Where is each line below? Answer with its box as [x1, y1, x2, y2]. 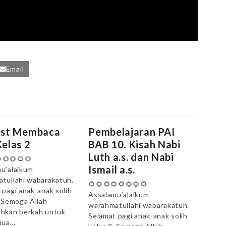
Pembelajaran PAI [88, 125, 175, 138]
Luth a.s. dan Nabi [88, 150, 174, 163]
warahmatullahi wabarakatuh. [88, 200, 190, 209]
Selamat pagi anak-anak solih [88, 211, 188, 220]
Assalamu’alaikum [88, 190, 149, 199]
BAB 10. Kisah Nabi [88, 138, 181, 150]
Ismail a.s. [88, 163, 135, 176]
